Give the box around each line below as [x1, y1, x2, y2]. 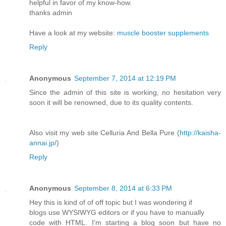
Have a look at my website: [29, 28, 117, 37]
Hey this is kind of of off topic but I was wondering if [29, 198, 192, 206]
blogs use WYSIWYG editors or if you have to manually [29, 208, 204, 216]
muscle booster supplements [117, 28, 209, 37]
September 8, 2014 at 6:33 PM [74, 184, 172, 192]
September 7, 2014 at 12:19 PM [74, 74, 176, 82]
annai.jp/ [29, 138, 56, 147]
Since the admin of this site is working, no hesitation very [29, 88, 221, 96]
